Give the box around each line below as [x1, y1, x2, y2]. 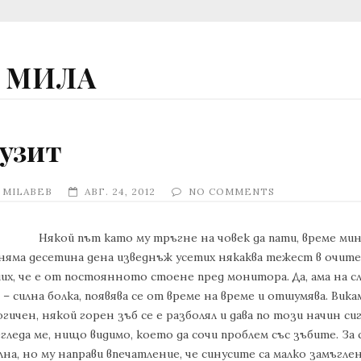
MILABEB [2, 185, 52, 197]
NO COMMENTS [189, 185, 275, 197]
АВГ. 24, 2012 [85, 185, 156, 197]
